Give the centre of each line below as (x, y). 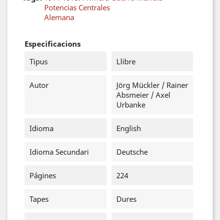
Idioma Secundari (59, 152)
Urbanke (131, 105)
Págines (43, 175)
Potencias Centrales (77, 7)
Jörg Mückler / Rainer (152, 85)
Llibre (126, 61)
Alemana (59, 17)
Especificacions (53, 44)
